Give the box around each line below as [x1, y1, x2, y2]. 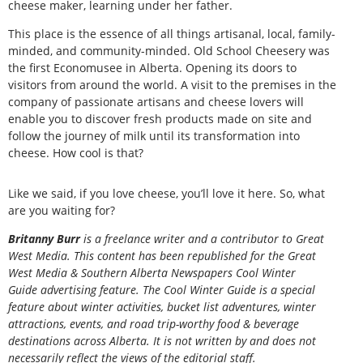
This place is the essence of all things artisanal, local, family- [8, 26, 335, 42]
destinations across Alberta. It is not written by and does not [8, 333, 316, 349]
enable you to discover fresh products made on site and [8, 111, 312, 127]
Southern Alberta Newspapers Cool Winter [78, 265, 296, 281]
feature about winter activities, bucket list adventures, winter [8, 299, 316, 315]
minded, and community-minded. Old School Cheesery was [8, 43, 330, 59]
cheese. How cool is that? [8, 145, 143, 161]
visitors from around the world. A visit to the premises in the [8, 77, 336, 93]
